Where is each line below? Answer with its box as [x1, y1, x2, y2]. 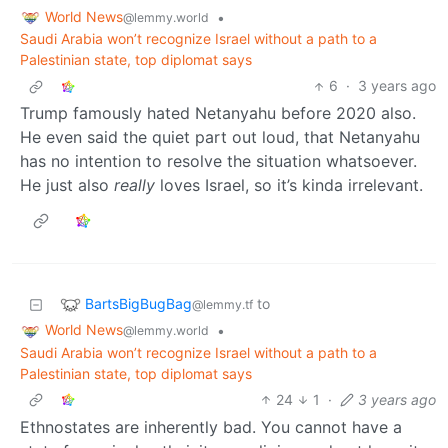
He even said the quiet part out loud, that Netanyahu [20, 127, 420, 148]
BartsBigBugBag [85, 294, 192, 312]
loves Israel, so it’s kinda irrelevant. [155, 175, 423, 196]
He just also [20, 175, 114, 196]
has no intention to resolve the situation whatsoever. [20, 151, 417, 172]
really [114, 175, 155, 196]
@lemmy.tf [192, 296, 253, 312]
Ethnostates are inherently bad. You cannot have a [20, 417, 402, 438]
